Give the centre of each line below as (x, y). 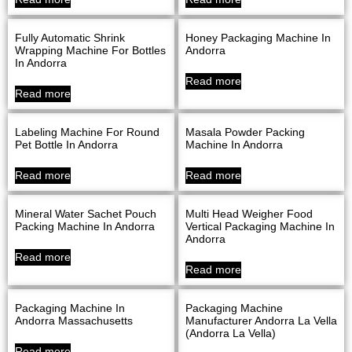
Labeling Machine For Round (87, 132)
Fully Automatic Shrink (70, 37)
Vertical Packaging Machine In (260, 226)
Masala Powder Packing (245, 132)
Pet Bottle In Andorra (66, 144)
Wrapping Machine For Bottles (90, 50)
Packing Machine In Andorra (85, 226)
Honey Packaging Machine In (258, 37)
